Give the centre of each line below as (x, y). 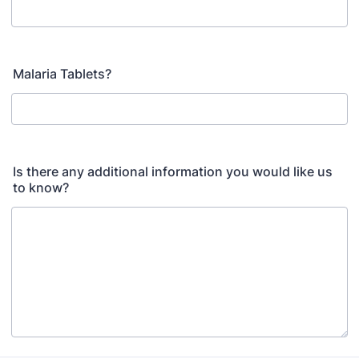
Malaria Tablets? (62, 74)
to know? (41, 188)
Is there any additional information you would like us (173, 171)
